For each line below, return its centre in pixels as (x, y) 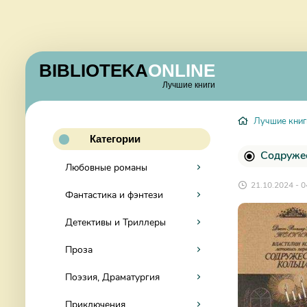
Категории (115, 139)
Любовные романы (106, 168)
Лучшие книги (189, 85)
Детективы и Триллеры (115, 222)
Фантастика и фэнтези (114, 195)
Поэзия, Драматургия (112, 277)
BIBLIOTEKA (94, 70)
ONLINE (182, 70)
